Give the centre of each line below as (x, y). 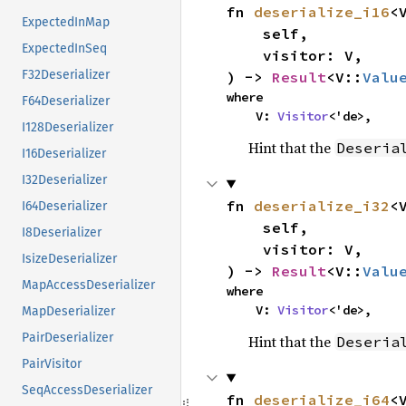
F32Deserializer (66, 75)
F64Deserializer (66, 101)
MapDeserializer (68, 312)
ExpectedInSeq (64, 49)
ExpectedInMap (66, 23)
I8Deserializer (62, 233)
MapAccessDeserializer (88, 285)
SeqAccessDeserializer (87, 391)
